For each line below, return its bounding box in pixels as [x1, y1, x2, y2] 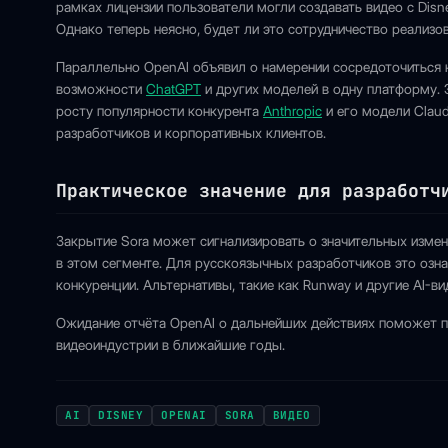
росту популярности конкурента [56, 103, 263, 119]
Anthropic [263, 103, 322, 119]
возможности [56, 81, 146, 97]
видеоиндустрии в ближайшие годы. [56, 337, 285, 353]
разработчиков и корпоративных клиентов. [56, 125, 326, 141]
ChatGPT [146, 81, 201, 97]
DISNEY [98, 408, 144, 422]
